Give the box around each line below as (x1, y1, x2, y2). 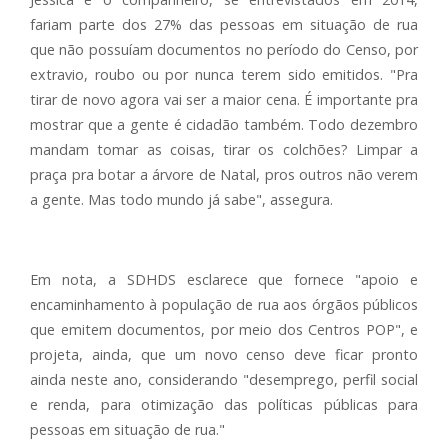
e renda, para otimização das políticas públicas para (30, 395, 418, 414)
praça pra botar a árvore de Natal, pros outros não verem (30, 165, 418, 184)
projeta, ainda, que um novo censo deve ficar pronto (30, 345, 418, 364)
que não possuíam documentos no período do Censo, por (30, 40, 418, 59)
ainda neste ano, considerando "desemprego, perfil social (30, 370, 418, 389)
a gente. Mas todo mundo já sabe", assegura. (30, 190, 333, 209)
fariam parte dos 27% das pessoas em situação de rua (30, 15, 418, 34)
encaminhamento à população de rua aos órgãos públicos (30, 295, 418, 314)
